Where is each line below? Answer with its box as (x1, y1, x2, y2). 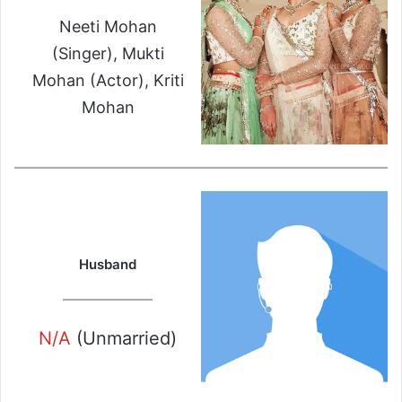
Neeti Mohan (58, 16, 157, 36)
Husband (79, 256, 136, 274)
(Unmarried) (71, 328, 177, 350)
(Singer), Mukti (51, 43, 164, 63)
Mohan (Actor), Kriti (31, 70, 184, 90)
